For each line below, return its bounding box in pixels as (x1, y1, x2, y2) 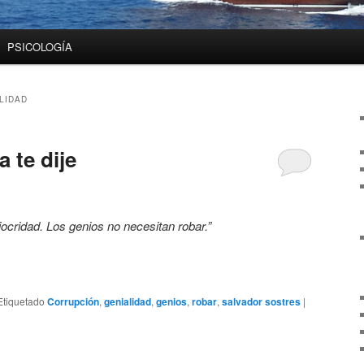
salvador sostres (222, 294, 301, 310)
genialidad (104, 294, 151, 310)
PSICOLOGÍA (7, 39, 73, 55)
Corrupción (47, 294, 99, 310)
